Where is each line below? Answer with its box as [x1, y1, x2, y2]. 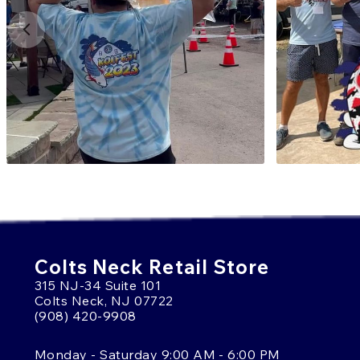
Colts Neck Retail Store [35, 254, 269, 279]
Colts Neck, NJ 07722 [35, 292, 174, 309]
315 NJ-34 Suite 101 [35, 276, 162, 293]
